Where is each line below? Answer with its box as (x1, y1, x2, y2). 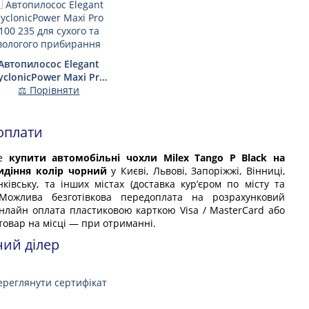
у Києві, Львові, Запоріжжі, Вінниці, (106, 164, 286, 177)
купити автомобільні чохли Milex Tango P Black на (8, 151, 286, 164)
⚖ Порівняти (18, 83, 80, 97)
